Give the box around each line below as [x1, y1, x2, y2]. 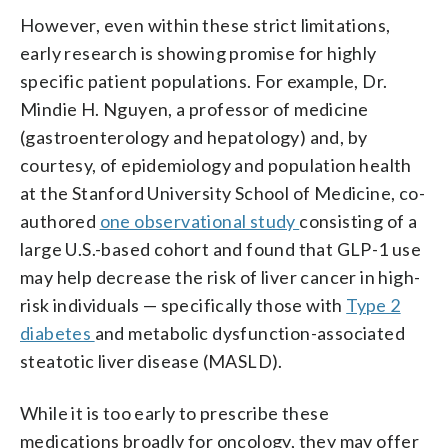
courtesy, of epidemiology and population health [20, 153, 412, 176]
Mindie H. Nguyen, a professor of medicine [20, 97, 369, 120]
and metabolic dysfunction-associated [94, 321, 406, 344]
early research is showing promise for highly [20, 41, 377, 64]
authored [20, 209, 100, 232]
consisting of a [299, 209, 418, 232]
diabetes [20, 321, 95, 344]
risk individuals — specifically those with [20, 293, 347, 316]
